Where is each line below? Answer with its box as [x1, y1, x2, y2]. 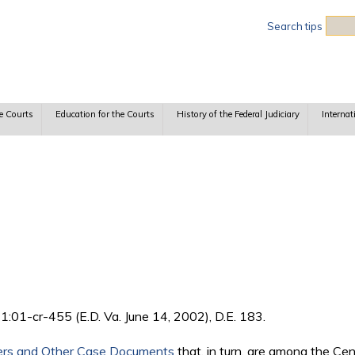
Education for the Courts [55, 109, 155, 120]
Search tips [267, 20, 323, 32]
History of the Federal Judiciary [176, 109, 300, 120]
